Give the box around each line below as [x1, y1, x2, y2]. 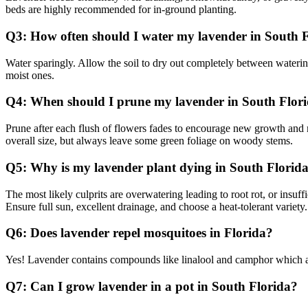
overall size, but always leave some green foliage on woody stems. [5, 135, 293, 147]
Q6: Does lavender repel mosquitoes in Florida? [5, 225, 273, 241]
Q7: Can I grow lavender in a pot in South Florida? [5, 278, 298, 294]
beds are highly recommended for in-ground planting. [5, 3, 236, 16]
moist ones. [5, 69, 54, 81]
